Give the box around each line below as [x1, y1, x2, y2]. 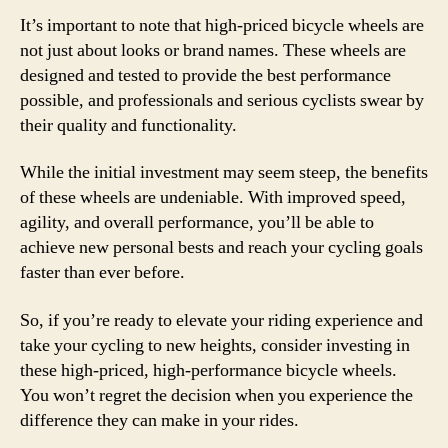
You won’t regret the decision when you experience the [20, 383, 413, 407]
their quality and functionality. [20, 113, 237, 137]
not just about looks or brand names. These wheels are [20, 38, 406, 62]
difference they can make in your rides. [20, 408, 299, 432]
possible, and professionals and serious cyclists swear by [20, 88, 424, 112]
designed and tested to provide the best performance [20, 63, 391, 87]
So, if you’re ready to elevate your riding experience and [20, 308, 423, 332]
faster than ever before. [20, 261, 185, 284]
